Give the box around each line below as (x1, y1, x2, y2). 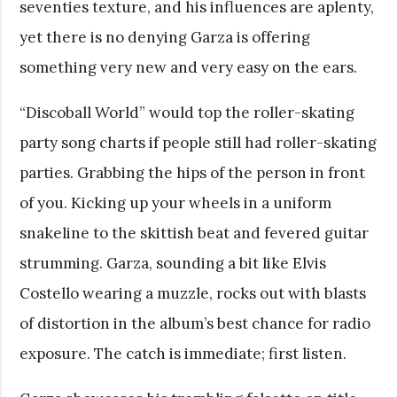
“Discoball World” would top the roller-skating (19, 102, 355, 122)
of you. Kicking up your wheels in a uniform (19, 192, 332, 213)
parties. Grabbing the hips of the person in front (19, 162, 366, 183)
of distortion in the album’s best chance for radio (19, 313, 371, 333)
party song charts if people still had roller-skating (19, 132, 378, 152)
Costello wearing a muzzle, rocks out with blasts (19, 283, 367, 303)
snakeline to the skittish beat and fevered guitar (19, 222, 370, 243)
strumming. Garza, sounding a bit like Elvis (19, 253, 327, 273)
